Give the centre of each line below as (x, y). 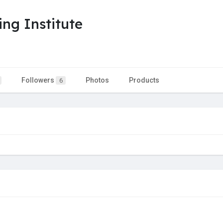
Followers (39, 80)
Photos (97, 80)
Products (144, 80)
